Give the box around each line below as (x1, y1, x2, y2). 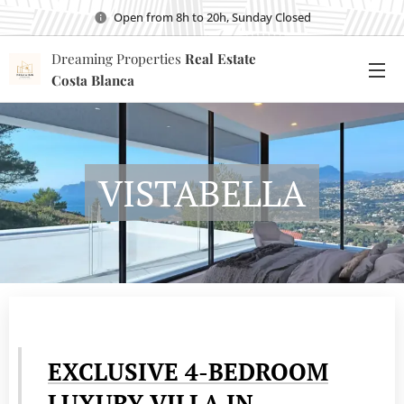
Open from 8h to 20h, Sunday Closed (113, 8, 311, 25)
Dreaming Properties (51, 50, 181, 68)
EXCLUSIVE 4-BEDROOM (48, 356, 328, 388)
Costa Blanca (51, 71, 138, 89)
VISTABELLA (98, 169, 306, 216)
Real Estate (185, 50, 256, 68)
